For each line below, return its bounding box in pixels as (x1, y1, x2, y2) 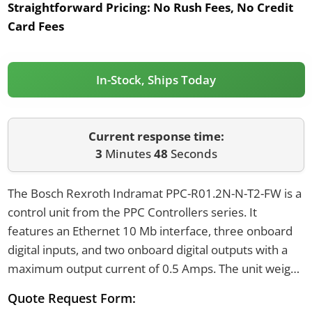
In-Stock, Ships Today (96, 71, 216, 88)
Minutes (102, 146, 154, 162)
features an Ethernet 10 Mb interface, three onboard (7, 222, 292, 239)
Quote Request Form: (7, 289, 136, 306)
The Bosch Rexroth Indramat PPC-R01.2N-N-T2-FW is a (7, 185, 302, 201)
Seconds (167, 146, 217, 162)
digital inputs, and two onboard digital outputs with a (7, 241, 288, 258)
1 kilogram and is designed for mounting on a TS (7, 279, 266, 295)
